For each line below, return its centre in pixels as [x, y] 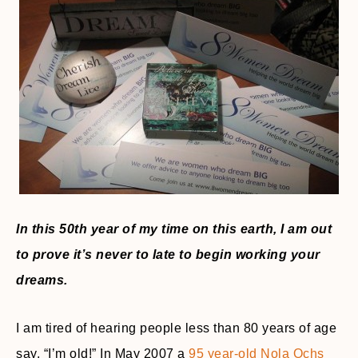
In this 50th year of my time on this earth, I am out [174, 229]
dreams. [42, 280]
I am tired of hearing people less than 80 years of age [176, 328]
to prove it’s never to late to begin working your [168, 255]
